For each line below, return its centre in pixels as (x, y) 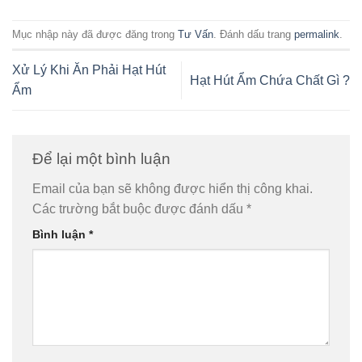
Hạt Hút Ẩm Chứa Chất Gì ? (270, 80)
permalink (317, 34)
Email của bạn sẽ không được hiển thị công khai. (173, 189)
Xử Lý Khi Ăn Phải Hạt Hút (89, 70)
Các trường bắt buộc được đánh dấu (139, 209)
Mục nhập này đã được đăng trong (95, 34)
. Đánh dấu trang (254, 34)
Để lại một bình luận (103, 158)
